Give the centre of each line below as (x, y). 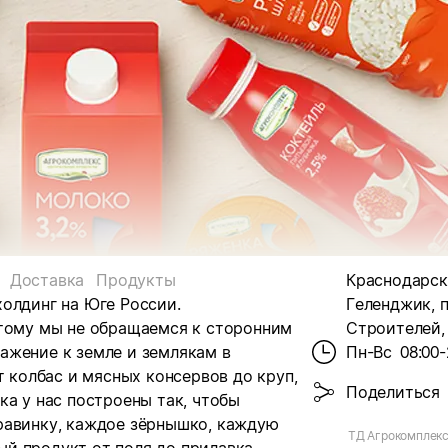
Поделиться (393, 392)
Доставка (47, 280)
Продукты (136, 280)
